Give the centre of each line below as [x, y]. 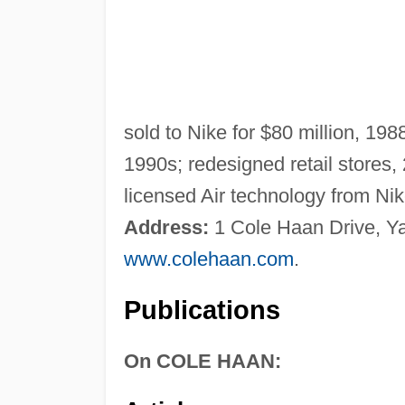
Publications [202, 310]
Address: [166, 227]
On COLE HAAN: [202, 361]
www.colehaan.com [208, 259]
